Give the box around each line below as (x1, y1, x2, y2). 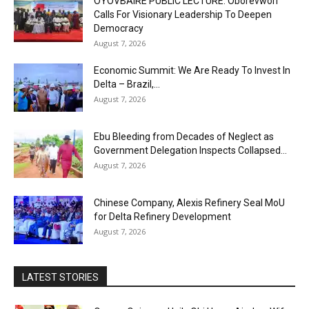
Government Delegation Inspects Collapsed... (94, 145, 287, 157)
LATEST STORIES (22, 272, 99, 283)
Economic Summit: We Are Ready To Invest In (94, 65, 290, 77)
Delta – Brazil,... (94, 79, 160, 90)
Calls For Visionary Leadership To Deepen (94, 9, 272, 21)
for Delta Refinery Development (94, 211, 231, 223)
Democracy (94, 23, 143, 34)
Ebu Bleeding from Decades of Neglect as (94, 131, 274, 143)
